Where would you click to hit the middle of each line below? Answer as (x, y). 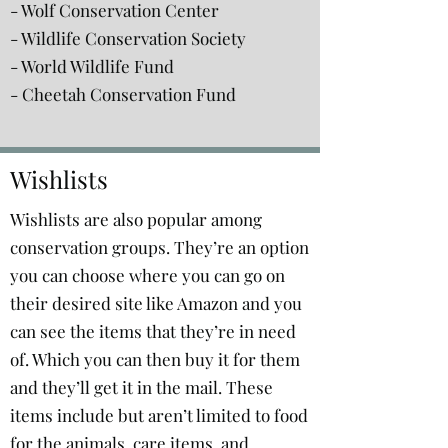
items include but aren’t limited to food (159, 415)
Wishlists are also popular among (136, 219)
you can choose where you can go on (147, 275)
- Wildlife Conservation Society (128, 38)
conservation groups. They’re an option (159, 247)
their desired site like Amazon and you (156, 303)
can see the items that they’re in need (153, 331)
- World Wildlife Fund (92, 66)
